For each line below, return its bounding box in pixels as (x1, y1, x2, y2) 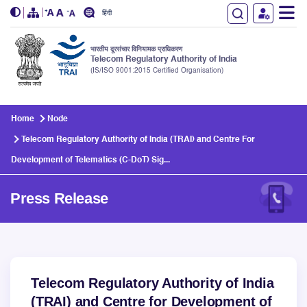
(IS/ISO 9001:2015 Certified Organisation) (90, 66, 223, 74)
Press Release (10, 189, 108, 207)
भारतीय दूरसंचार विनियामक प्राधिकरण (90, 45, 182, 53)
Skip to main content (12, 95, 114, 106)
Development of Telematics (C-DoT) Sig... (11, 156, 170, 164)
